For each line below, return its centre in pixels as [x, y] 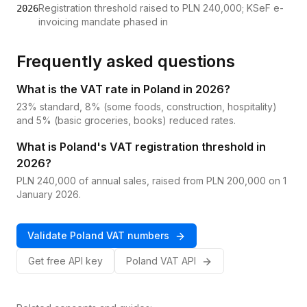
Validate [49, 235]
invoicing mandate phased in [103, 22]
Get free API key [65, 261]
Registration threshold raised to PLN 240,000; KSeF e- [161, 8]
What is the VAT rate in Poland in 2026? [123, 89]
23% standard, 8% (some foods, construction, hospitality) [147, 107]
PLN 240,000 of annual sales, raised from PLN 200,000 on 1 [151, 181]
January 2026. [49, 194]
